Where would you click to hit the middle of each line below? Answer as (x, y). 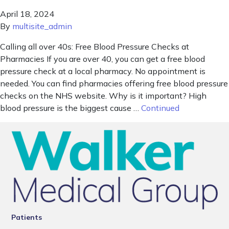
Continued (160, 108)
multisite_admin (42, 26)
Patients (27, 217)
